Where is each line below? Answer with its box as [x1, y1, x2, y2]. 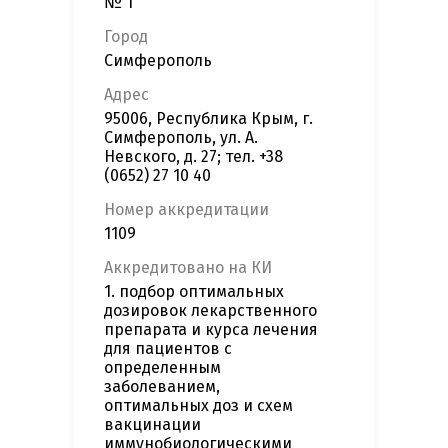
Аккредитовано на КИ [104, 258, 272, 278]
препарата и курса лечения [104, 320, 318, 340]
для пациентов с [104, 339, 232, 359]
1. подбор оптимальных [104, 282, 284, 302]
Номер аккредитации [104, 200, 269, 220]
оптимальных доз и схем [104, 396, 293, 416]
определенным [104, 358, 221, 378]
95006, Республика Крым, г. [104, 109, 313, 129]
